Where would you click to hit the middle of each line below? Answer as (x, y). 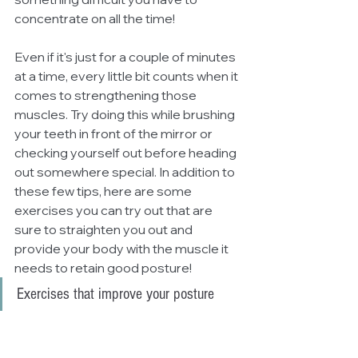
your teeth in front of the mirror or (115, 133)
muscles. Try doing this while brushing (126, 114)
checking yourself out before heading (127, 153)
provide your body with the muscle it (123, 249)
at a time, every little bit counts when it (127, 76)
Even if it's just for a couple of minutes (126, 57)
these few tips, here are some (104, 191)
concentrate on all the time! (96, 18)
